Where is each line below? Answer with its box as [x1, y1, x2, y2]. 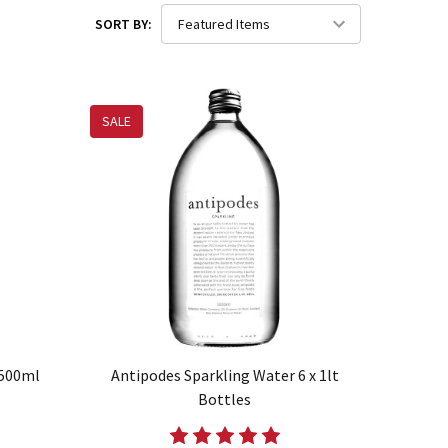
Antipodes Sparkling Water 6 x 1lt [110, 365, 339, 386]
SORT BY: [95, 15, 152, 33]
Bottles [198, 389, 252, 410]
